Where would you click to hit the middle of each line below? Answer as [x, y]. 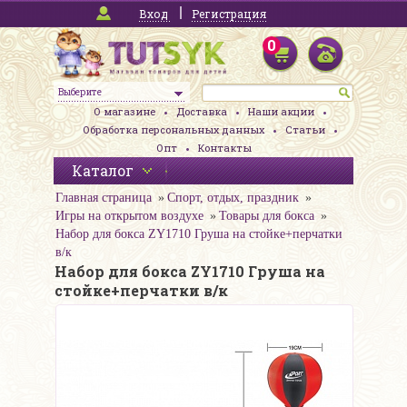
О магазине [124, 112]
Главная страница [104, 198]
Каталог [103, 171]
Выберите [80, 92]
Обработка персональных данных [173, 130]
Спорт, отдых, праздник [233, 198]
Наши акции [281, 112]
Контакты [224, 148]
